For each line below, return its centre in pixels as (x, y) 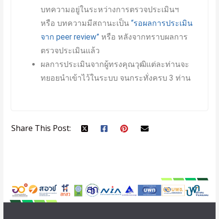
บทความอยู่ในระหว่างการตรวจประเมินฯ (109, 9)
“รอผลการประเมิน (162, 23)
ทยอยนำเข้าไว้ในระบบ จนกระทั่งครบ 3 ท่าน (115, 78)
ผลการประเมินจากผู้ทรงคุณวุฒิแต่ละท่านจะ (115, 64)
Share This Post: (41, 128)
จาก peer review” (70, 37)
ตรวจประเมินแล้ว (70, 50)
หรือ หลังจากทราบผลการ (143, 37)
